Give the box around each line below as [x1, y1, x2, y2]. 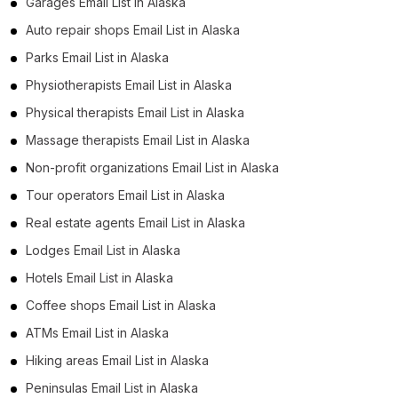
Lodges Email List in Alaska [26, 242, 180, 258]
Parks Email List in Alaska [26, 49, 169, 65]
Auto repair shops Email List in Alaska [26, 21, 240, 37]
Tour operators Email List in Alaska [26, 187, 225, 203]
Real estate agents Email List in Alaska [26, 214, 245, 230]
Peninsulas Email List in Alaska [26, 379, 198, 395]
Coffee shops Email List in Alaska [26, 297, 216, 313]
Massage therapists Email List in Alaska [26, 131, 250, 147]
